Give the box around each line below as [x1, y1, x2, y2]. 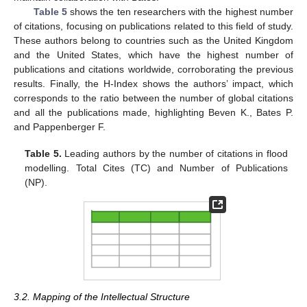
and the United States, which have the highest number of [14, 49, 293, 61]
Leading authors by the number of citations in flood [61, 147, 288, 159]
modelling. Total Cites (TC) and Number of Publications [25, 162, 288, 173]
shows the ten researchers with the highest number [66, 6, 294, 18]
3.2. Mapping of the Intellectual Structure [14, 291, 190, 303]
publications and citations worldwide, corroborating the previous [14, 64, 293, 75]
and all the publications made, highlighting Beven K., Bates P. [14, 107, 293, 119]
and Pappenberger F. [14, 121, 106, 133]
